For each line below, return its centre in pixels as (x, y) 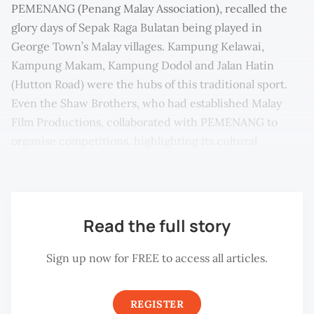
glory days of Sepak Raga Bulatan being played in (137, 27)
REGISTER (157, 305)
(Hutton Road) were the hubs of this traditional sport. (149, 84)
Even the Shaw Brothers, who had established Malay (146, 103)
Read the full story (157, 225)
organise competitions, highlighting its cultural (134, 141)
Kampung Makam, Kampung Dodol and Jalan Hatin (143, 65)
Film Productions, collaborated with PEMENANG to (144, 122)
